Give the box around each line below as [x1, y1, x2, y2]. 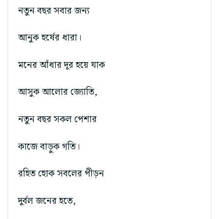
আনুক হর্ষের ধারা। [18, 31, 82, 45]
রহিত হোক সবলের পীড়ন [18, 167, 104, 181]
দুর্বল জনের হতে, [18, 194, 76, 208]
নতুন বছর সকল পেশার [18, 112, 97, 127]
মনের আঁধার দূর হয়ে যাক [18, 58, 105, 72]
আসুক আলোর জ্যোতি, [18, 85, 97, 100]
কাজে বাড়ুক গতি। [18, 139, 80, 154]
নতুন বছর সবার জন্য [18, 3, 89, 18]
